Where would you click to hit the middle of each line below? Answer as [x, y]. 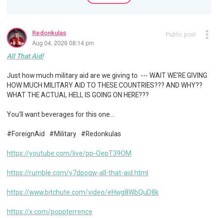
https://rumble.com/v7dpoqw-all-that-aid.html [77, 173]
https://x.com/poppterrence [49, 212]
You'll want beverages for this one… [60, 115]
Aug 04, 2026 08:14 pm [63, 42]
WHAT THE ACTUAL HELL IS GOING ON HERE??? [78, 95]
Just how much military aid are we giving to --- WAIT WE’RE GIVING [107, 76]
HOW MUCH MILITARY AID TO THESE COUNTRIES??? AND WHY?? [104, 85]
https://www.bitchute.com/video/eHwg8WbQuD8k [82, 192]
